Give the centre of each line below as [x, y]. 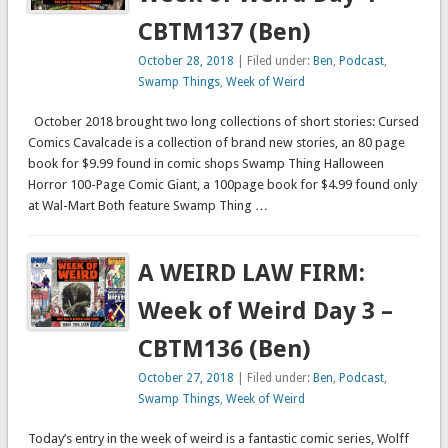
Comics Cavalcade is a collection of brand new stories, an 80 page [216, 143]
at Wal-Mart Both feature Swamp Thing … [147, 206]
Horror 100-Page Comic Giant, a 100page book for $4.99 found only [222, 185]
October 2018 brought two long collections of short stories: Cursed [223, 122]
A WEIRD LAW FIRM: [252, 273]
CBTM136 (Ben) [225, 349]
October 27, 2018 [186, 378]
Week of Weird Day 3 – [266, 311]
